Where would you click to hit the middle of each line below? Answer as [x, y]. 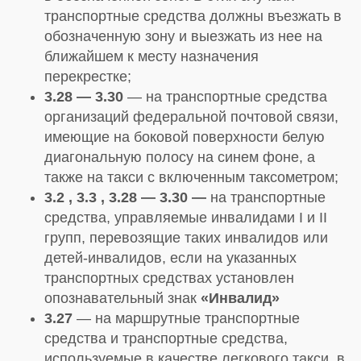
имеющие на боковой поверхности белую [185, 137]
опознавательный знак [122, 299]
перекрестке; [88, 77]
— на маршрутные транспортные [186, 319]
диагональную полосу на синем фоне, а [180, 158]
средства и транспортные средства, [166, 339]
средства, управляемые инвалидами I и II [186, 218]
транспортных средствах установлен [169, 278]
